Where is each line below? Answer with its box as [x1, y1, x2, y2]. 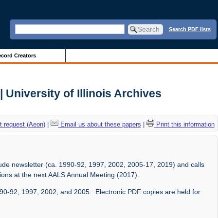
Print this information [154, 120, 215, 128]
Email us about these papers [58, 120, 141, 128]
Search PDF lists [168, 26, 211, 32]
